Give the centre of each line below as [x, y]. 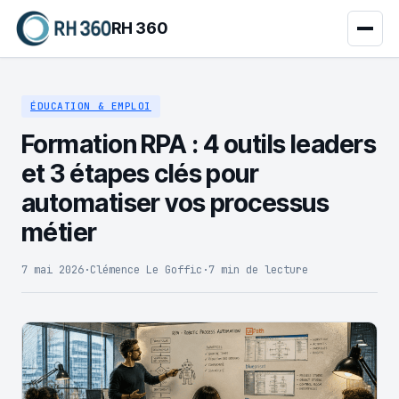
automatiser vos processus [175, 203]
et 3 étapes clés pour [140, 174]
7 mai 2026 [53, 270]
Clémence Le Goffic [146, 270]
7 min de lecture [258, 270]
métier [59, 232]
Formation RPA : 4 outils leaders [199, 144]
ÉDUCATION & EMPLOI [91, 106]
